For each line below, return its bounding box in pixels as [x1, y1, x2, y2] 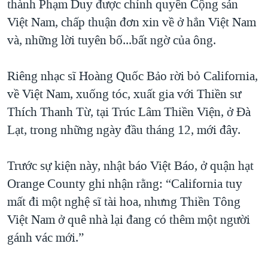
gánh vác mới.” [7, 229, 84, 246]
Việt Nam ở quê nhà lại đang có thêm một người [7, 211, 250, 228]
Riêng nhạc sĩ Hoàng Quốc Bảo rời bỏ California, [7, 67, 258, 84]
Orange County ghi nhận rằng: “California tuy [7, 175, 242, 192]
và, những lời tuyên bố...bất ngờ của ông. [7, 31, 216, 48]
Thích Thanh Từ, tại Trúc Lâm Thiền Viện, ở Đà [7, 103, 251, 120]
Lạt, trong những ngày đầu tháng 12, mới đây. [7, 121, 240, 138]
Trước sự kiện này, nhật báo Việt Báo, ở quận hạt [7, 157, 254, 174]
